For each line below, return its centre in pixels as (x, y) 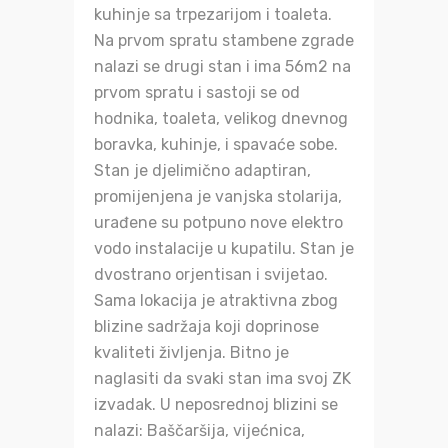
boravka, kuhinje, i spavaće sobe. (216, 145)
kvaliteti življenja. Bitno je (191, 353)
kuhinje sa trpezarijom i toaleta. (213, 15)
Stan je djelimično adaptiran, (202, 171)
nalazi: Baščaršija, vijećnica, (199, 431)
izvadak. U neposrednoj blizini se (216, 405)
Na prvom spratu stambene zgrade (224, 41)
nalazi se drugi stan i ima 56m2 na (222, 67)
